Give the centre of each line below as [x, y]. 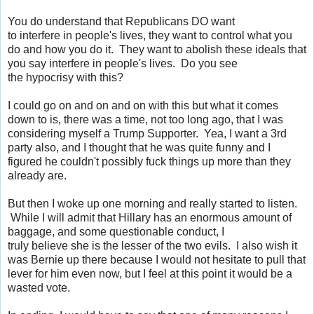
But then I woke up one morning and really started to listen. [152, 203]
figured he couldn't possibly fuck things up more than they [149, 161]
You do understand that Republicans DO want [121, 21]
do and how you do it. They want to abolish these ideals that [157, 49]
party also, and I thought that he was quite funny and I [139, 147]
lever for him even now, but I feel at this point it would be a [150, 273]
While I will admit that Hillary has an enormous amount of [150, 217]
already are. [40, 175]
